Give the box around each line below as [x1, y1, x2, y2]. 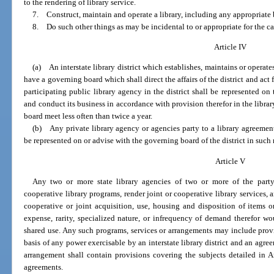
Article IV [214, 42, 247, 52]
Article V [215, 156, 246, 166]
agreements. [24, 262, 64, 272]
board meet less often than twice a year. [24, 111, 153, 121]
